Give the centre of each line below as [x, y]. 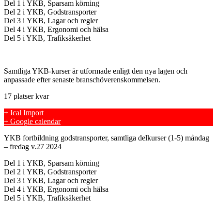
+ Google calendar [32, 121]
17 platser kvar [26, 96]
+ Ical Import [24, 112]
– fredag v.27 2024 [33, 146]
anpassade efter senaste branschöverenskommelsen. [82, 79]
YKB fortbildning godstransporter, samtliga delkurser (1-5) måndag [107, 138]
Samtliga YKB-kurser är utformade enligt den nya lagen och [96, 71]
